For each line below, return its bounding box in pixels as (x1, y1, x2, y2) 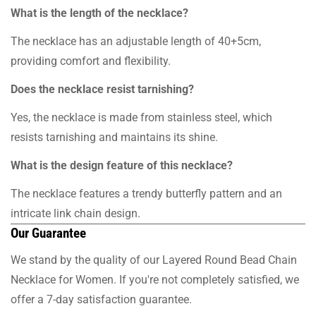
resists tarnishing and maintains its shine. (11, 130, 218, 144)
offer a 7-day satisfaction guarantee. (11, 292, 192, 306)
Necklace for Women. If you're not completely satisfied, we (11, 272, 299, 286)
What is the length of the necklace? (11, 6, 188, 20)
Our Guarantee (11, 224, 86, 241)
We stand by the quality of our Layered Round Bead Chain (11, 253, 297, 267)
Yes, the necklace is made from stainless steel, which (11, 110, 272, 124)
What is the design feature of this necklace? (11, 158, 233, 172)
